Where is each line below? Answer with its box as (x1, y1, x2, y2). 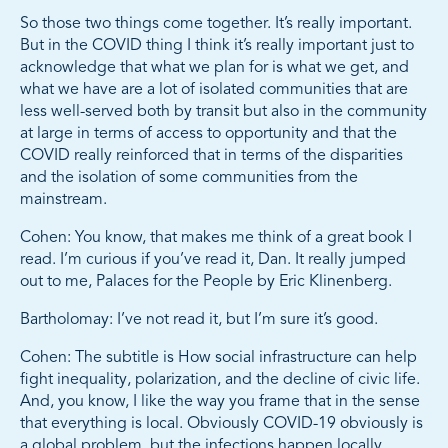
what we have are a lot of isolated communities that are (20, 82, 408, 99)
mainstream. (20, 192, 107, 209)
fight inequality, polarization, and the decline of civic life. (20, 372, 420, 389)
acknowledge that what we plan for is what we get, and (20, 60, 409, 77)
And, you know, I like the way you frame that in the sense (20, 394, 420, 411)
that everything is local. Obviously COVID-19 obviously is (20, 416, 423, 433)
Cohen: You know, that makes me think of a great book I (20, 230, 412, 247)
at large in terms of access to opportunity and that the (20, 126, 397, 143)
